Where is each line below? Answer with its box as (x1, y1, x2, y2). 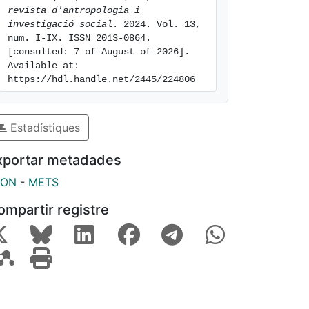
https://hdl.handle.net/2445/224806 (8, 74, 195, 85)
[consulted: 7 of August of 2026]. (8, 46, 190, 57)
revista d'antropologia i (8, 5, 140, 16)
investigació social (8, 19, 112, 30)
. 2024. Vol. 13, (112, 19, 201, 30)
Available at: (8, 60, 79, 71)
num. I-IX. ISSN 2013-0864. (8, 32, 151, 43)
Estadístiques (7, 120, 80, 134)
